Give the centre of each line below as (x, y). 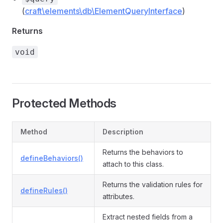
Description (123, 132)
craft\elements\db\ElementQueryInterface (104, 11)
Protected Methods (64, 103)
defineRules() (44, 190)
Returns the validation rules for (153, 184)
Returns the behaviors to (143, 152)
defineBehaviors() (52, 158)
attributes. (118, 196)
